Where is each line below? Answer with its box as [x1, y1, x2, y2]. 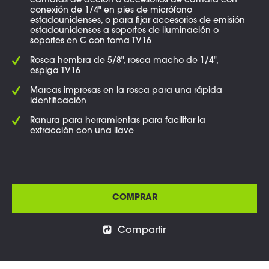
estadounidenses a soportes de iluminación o [30, 27, 219, 35]
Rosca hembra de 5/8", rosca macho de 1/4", [30, 57, 218, 65]
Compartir [118, 226, 166, 235]
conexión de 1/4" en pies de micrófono [30, 7, 192, 15]
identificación [30, 97, 86, 106]
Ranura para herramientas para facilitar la [30, 117, 205, 125]
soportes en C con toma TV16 [30, 37, 151, 46]
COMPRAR [112, 194, 157, 202]
